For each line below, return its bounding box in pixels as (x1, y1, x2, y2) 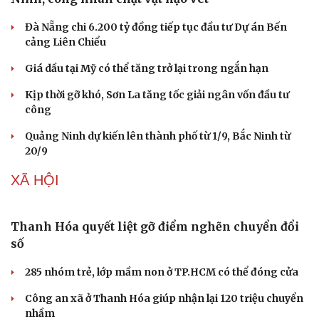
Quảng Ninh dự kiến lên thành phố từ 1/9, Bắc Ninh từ (25, 130, 291, 143)
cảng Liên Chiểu (25, 36, 106, 49)
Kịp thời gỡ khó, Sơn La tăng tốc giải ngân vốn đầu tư (25, 88, 289, 102)
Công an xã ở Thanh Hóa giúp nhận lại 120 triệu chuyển (25, 292, 303, 305)
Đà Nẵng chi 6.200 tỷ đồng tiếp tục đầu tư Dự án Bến (25, 21, 287, 34)
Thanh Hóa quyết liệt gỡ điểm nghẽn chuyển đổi (11, 219, 299, 234)
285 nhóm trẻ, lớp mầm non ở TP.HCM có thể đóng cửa (25, 266, 298, 279)
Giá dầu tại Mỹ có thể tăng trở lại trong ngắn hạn (25, 62, 268, 75)
